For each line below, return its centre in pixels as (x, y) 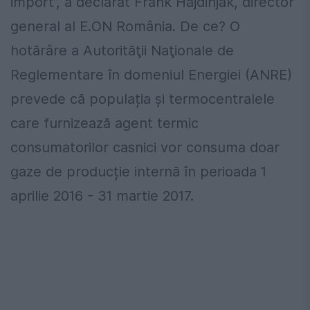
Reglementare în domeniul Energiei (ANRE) (151, 75)
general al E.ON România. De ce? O (125, 27)
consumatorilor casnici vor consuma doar (145, 148)
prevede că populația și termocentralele (143, 99)
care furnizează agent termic (104, 124)
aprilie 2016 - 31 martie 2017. (102, 196)
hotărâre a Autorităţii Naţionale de (122, 51)
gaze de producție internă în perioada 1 (138, 172)
